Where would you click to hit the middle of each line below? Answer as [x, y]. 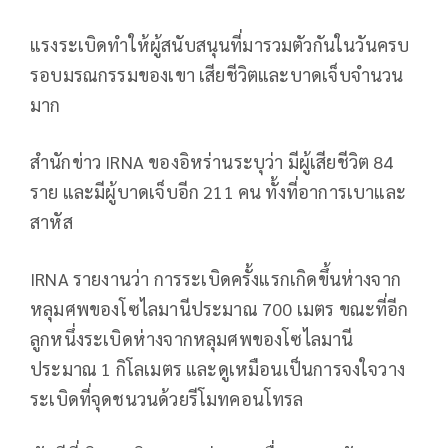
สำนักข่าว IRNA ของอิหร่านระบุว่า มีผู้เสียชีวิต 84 [212, 161]
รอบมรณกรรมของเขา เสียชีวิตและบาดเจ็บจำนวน [217, 74]
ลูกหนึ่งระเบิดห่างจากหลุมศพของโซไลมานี [192, 338]
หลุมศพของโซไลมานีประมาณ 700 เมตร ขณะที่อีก [219, 308]
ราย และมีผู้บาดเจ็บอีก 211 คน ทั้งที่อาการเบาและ [218, 191]
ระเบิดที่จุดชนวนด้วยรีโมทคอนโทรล [167, 398]
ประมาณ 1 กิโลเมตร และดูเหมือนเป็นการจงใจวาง [218, 368]
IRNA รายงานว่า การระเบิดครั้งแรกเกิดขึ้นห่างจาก [216, 278]
